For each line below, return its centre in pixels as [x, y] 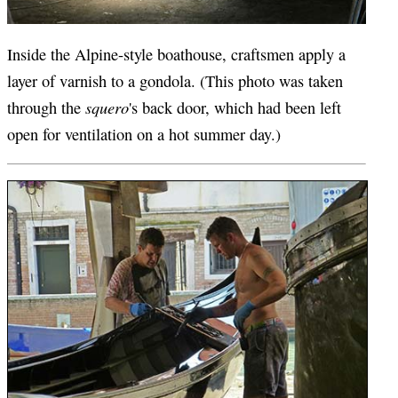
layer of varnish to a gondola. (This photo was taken [175, 80]
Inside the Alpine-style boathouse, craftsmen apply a [176, 54]
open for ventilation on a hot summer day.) [144, 134]
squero [107, 107]
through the [46, 107]
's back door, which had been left [235, 107]
